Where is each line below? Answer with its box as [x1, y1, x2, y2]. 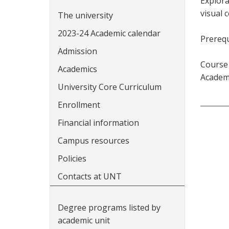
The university [58, 10, 113, 21]
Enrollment [58, 99, 100, 110]
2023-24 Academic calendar [58, 28, 161, 39]
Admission [58, 45, 97, 57]
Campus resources [58, 135, 129, 146]
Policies [58, 153, 86, 164]
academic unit [58, 215, 110, 226]
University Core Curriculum [58, 81, 162, 93]
